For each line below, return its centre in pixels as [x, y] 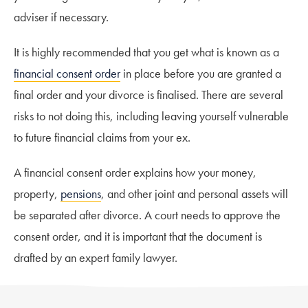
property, [37, 193]
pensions [81, 193]
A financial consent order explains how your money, [135, 172]
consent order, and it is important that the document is [138, 236]
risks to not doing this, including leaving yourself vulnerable [151, 115]
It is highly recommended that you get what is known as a [146, 52]
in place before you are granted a [201, 73]
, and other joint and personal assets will [195, 193]
